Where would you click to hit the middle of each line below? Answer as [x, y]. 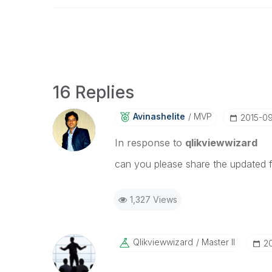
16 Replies [93, 92]
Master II [217, 242]
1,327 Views [153, 199]
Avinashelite [159, 116]
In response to [150, 143]
